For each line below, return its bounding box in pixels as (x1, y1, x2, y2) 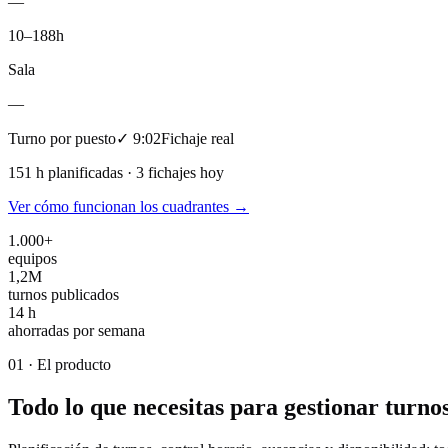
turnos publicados (8, 285, 119, 303)
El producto (37, 355, 111, 373)
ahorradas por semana (8, 321, 145, 339)
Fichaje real (161, 129, 234, 147)
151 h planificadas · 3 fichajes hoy (8, 163, 224, 181)
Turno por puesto (8, 129, 116, 147)
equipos (8, 249, 57, 267)
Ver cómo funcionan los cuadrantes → (8, 197, 249, 215)
